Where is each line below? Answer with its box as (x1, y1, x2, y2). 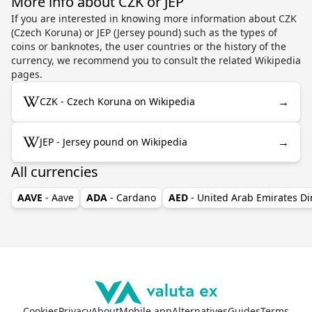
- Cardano (110, 190, 156, 204)
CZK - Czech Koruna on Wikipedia (40, 94, 195, 108)
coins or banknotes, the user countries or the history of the (11, 39, 286, 53)
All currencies (11, 162, 98, 181)
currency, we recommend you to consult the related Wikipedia (11, 53, 301, 67)
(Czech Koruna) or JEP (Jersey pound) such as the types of (11, 25, 277, 39)
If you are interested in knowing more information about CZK (11, 11, 297, 25)
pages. (11, 67, 42, 81)
